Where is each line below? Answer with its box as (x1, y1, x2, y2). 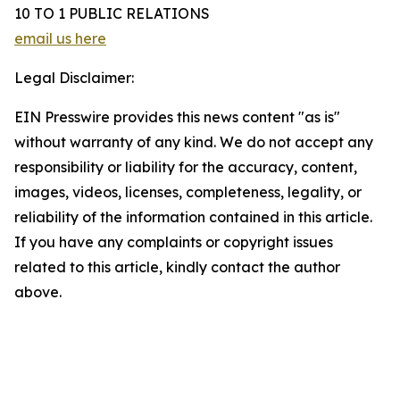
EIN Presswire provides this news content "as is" (14, 108, 340, 127)
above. (14, 283, 62, 302)
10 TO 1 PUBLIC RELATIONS (14, 4, 210, 23)
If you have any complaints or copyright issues (14, 233, 333, 252)
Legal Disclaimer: (14, 69, 134, 87)
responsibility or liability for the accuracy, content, (14, 158, 357, 177)
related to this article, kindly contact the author (14, 258, 340, 277)
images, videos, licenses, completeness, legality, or (14, 183, 362, 202)
